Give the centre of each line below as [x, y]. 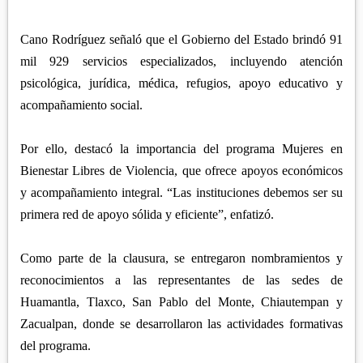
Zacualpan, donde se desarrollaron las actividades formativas [181, 324]
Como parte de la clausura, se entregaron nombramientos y [181, 258]
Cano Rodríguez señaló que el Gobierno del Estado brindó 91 [181, 40]
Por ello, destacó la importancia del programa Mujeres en [181, 149]
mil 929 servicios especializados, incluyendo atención [181, 62]
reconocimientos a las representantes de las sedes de [181, 280]
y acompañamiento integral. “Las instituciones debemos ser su [181, 193]
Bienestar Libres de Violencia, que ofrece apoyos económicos [181, 171]
